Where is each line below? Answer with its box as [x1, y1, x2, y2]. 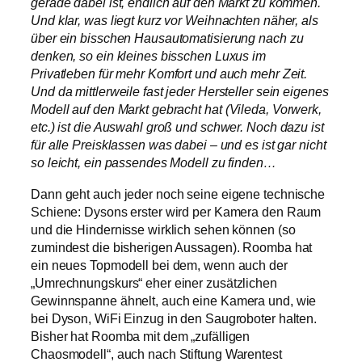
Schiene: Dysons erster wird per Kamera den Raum [31, 204, 322, 219]
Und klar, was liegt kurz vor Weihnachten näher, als [31, 13, 318, 28]
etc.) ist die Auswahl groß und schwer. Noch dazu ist [31, 120, 324, 135]
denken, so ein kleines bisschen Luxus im [31, 48, 266, 64]
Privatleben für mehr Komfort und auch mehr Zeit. [31, 66, 308, 82]
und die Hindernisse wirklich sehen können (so [31, 221, 296, 237]
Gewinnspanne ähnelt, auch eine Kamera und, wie [31, 293, 317, 308]
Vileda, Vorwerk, [229, 102, 322, 117]
